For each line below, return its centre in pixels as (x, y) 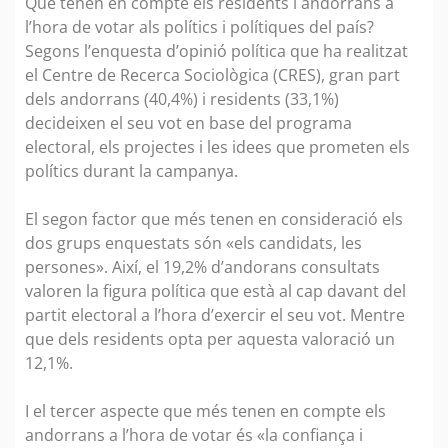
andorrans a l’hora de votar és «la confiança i (194, 434)
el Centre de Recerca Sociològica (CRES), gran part (212, 74)
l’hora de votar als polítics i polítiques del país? (199, 26)
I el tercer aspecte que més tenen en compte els (205, 410)
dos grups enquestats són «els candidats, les (193, 242)
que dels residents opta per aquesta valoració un (210, 338)
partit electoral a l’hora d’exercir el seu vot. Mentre (215, 314)
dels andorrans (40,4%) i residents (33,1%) (182, 98)
